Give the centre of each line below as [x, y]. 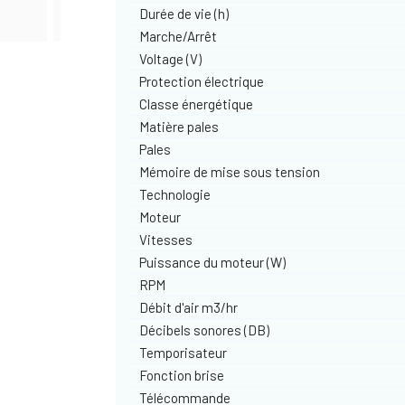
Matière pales [179, 126]
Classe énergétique [197, 104]
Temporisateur [184, 352]
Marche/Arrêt [179, 36]
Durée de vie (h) [184, 13]
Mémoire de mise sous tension [230, 171]
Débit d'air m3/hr [189, 307]
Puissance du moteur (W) [213, 262]
